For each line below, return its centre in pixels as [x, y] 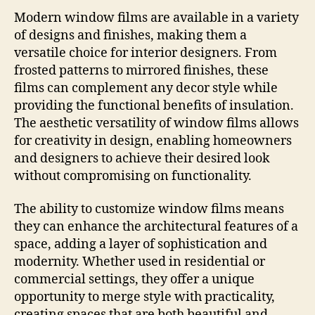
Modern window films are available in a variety [156, 18]
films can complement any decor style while [146, 88]
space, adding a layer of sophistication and [141, 245]
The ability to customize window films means [149, 210]
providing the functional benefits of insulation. [154, 105]
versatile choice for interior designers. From [146, 53]
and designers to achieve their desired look [142, 158]
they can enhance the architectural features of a [156, 227]
